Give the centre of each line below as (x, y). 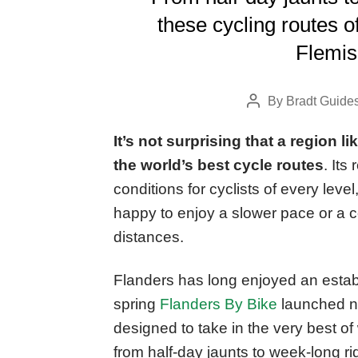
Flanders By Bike (219, 304)
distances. (149, 237)
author (270, 123)
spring (137, 304)
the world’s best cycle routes (219, 165)
